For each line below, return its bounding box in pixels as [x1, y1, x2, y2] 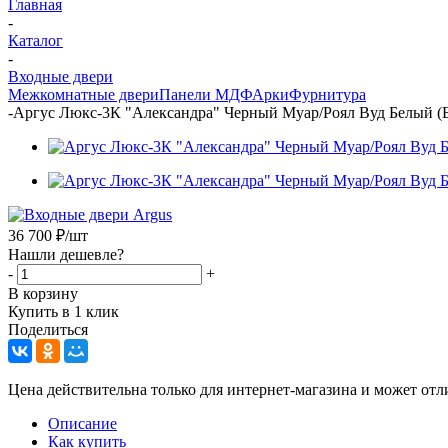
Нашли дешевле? [8, 245, 124, 263]
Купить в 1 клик [8, 302, 119, 320]
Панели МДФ [159, 85, 252, 103]
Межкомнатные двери [8, 85, 159, 103]
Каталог [8, 31, 63, 49]
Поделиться [8, 320, 88, 338]
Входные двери [8, 67, 113, 85]
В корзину [8, 284, 78, 302]
